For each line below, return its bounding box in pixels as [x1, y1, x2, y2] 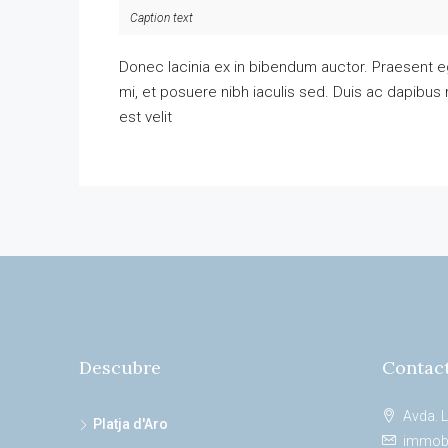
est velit [119, 108, 172, 126]
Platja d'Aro [93, 416, 168, 432]
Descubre [79, 356, 161, 379]
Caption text [130, 11, 193, 25]
